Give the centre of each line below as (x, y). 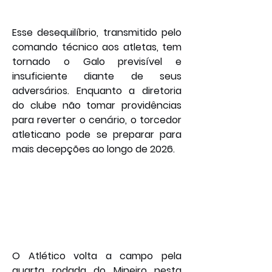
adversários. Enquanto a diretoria (97, 91)
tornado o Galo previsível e (97, 62)
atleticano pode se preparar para (97, 135)
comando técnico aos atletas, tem (97, 47)
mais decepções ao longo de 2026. (93, 149)
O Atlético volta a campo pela (97, 256)
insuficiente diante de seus (97, 76)
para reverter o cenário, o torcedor (97, 120)
